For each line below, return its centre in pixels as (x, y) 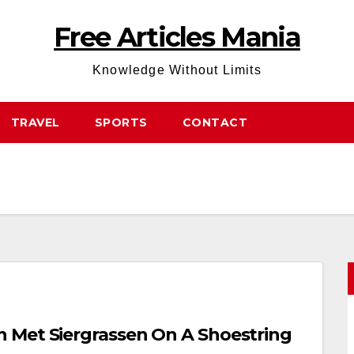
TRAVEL (35, 122)
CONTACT (215, 122)
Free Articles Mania (177, 37)
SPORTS (121, 122)
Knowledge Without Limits (177, 70)
